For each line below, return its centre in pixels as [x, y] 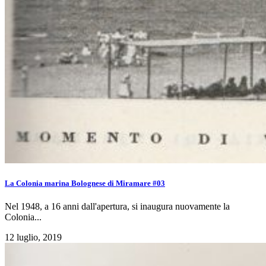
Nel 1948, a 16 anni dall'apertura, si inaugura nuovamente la [117, 207]
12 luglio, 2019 [33, 237]
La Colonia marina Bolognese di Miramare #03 [85, 183]
